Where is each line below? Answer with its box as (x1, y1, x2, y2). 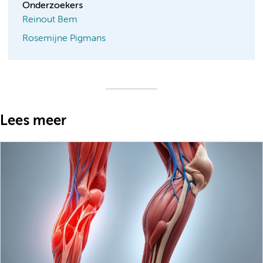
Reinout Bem (22, 15, 77, 25)
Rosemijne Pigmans (22, 34, 106, 44)
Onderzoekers (22, 1, 83, 11)
